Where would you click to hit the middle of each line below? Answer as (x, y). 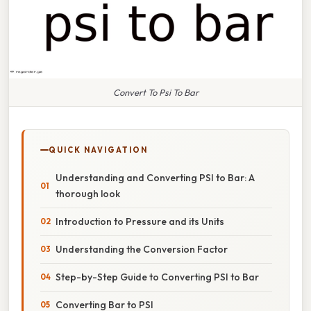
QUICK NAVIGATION (98, 150)
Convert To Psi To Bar (155, 92)
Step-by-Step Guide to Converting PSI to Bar (157, 277)
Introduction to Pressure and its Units (140, 221)
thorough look (88, 193)
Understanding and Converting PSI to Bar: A (155, 177)
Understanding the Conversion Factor (142, 249)
